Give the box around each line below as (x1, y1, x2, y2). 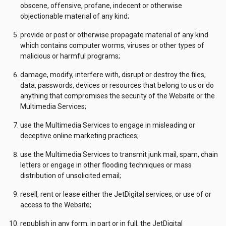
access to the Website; (20, 201, 91, 209)
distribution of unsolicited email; (20, 172, 121, 180)
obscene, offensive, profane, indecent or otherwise (20, 2, 182, 10)
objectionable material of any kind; (20, 12, 129, 20)
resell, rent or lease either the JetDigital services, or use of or (20, 190, 211, 198)
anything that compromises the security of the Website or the (20, 92, 215, 100)
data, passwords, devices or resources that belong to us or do (20, 81, 214, 89)
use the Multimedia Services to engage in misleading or (20, 121, 195, 129)
